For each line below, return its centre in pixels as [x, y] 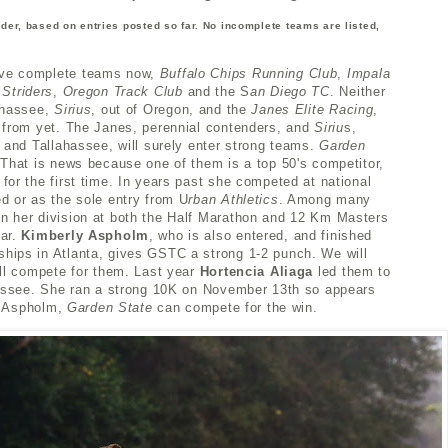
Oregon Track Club [125, 92]
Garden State [112, 308]
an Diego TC [290, 92]
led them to [352, 272]
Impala [368, 74]
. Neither [357, 92]
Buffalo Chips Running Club [248, 74]
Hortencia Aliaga [256, 272]
